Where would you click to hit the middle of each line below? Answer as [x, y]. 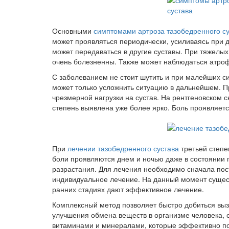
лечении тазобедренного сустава [123, 148]
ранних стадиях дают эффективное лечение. [128, 189]
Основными [73, 31]
